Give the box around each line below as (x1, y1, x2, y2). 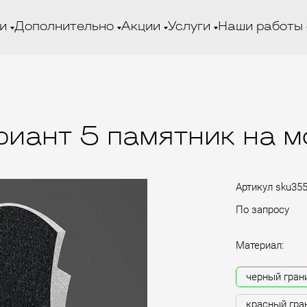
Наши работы (217, 21, 303, 34)
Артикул (236, 180, 273, 193)
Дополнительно (14, 21, 114, 34)
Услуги (167, 21, 210, 34)
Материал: (236, 238, 284, 251)
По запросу (236, 203, 289, 216)
